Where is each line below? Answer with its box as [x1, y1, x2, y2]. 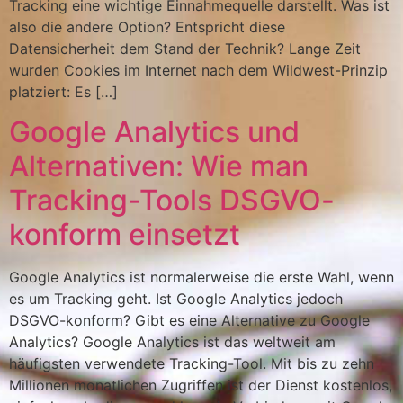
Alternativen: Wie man [9, 148, 309, 184]
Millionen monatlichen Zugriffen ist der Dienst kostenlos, [9, 375, 392, 394]
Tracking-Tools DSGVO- [9, 182, 335, 218]
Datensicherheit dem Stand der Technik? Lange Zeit [9, 39, 361, 58]
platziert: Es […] [9, 82, 118, 101]
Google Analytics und [9, 113, 300, 149]
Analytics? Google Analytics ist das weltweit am [9, 332, 336, 351]
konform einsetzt [9, 216, 240, 252]
